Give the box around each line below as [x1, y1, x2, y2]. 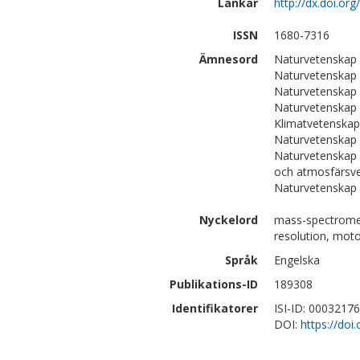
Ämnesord [199, 51, 258, 67]
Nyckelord [199, 212, 258, 227]
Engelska [274, 252, 320, 268]
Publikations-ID [170, 276, 258, 292]
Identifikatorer [172, 301, 258, 316]
